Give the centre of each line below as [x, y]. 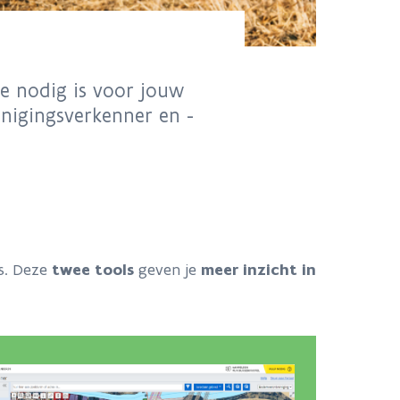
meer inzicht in [258, 270]
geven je [167, 270]
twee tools [93, 270]
